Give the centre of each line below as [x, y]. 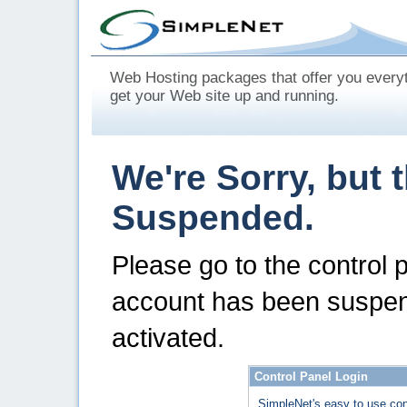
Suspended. [213, 218]
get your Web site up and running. [224, 96]
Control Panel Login [311, 377]
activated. [168, 338]
